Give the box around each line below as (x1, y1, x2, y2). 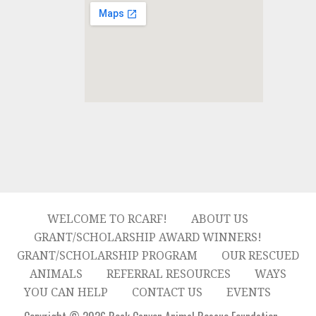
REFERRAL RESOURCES (107, 267, 231, 281)
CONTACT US (132, 285, 202, 299)
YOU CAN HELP (24, 285, 108, 299)
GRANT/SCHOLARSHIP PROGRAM (17, 248, 197, 262)
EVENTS (226, 285, 271, 299)
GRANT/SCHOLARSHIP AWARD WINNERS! (33, 230, 262, 244)
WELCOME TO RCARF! (47, 212, 167, 226)
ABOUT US (190, 212, 248, 226)
